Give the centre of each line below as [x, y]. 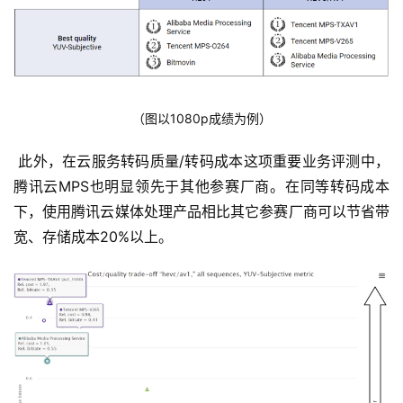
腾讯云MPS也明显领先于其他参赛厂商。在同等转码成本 [201, 186]
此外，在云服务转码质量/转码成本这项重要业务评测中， [201, 161]
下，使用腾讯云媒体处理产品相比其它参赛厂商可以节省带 [201, 211]
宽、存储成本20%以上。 [93, 236]
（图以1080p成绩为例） [201, 118]
